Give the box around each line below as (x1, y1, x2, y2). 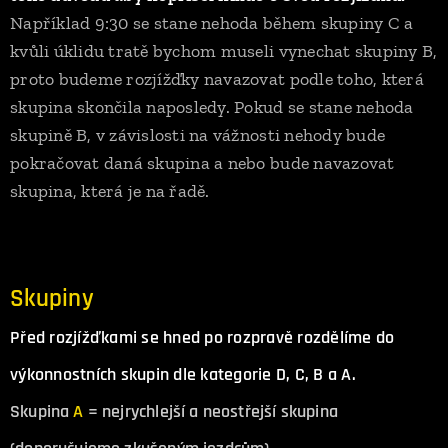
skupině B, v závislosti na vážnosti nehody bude (10, 124, 386, 146)
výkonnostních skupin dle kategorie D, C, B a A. (10, 363, 356, 386)
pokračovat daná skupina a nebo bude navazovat (10, 152, 395, 174)
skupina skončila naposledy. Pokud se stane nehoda (10, 96, 414, 118)
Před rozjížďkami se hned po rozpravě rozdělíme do (10, 326, 395, 349)
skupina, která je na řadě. (10, 180, 210, 202)
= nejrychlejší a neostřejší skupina (83, 401, 338, 423)
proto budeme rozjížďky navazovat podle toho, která (10, 68, 424, 90)
